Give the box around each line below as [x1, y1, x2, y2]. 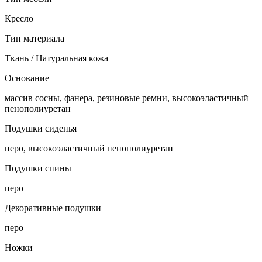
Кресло [5, 13, 33, 24]
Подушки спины [5, 163, 71, 174]
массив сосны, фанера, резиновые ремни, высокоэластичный [5, 93, 249, 104]
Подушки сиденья [5, 123, 77, 134]
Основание [5, 73, 49, 84]
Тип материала [5, 33, 64, 44]
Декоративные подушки [5, 203, 101, 213]
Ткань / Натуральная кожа [5, 53, 108, 64]
